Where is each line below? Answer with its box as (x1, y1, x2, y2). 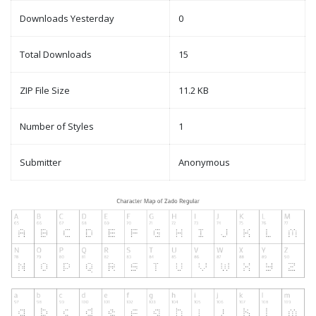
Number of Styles (20, 120, 94, 133)
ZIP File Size (20, 84, 70, 97)
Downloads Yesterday (20, 12, 114, 25)
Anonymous (178, 156, 230, 169)
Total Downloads (20, 48, 92, 61)
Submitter (20, 156, 61, 169)
